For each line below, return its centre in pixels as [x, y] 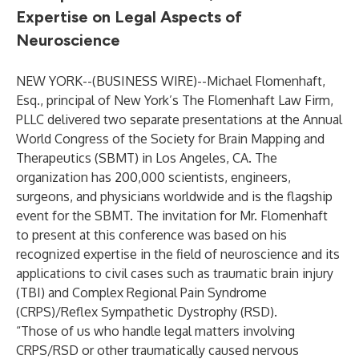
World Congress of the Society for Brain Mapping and [170, 139]
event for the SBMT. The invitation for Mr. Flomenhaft [172, 216]
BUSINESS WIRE [145, 81]
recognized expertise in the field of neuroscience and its [178, 254]
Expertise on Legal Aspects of [129, 17]
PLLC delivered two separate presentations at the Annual [179, 119]
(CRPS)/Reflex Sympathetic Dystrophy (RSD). [147, 312]
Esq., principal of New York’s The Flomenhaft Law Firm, [175, 100]
